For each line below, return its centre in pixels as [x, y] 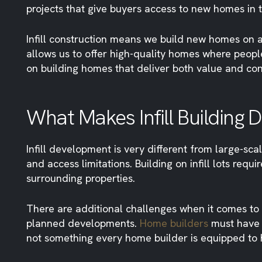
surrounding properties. [81, 178]
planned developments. [83, 223]
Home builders [174, 223]
